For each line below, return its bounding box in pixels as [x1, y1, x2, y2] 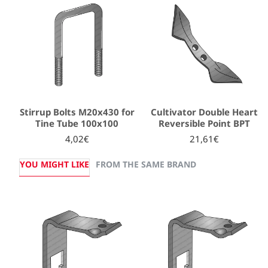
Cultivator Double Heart [151, 106, 258, 118]
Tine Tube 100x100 [35, 117, 119, 130]
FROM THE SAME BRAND [96, 159, 196, 170]
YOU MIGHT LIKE [20, 159, 89, 170]
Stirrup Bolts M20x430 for [19, 106, 135, 118]
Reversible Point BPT [159, 117, 251, 130]
